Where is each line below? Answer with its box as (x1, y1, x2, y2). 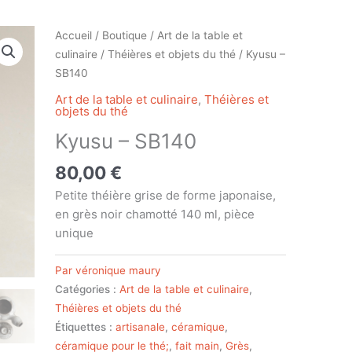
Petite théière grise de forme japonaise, (54, 187, 276, 203)
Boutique (101, 29, 147, 42)
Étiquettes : (54, 320, 115, 333)
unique (54, 225, 93, 240)
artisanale (115, 320, 165, 333)
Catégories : (54, 282, 119, 295)
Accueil (54, 29, 92, 42)
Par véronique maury (54, 263, 161, 277)
